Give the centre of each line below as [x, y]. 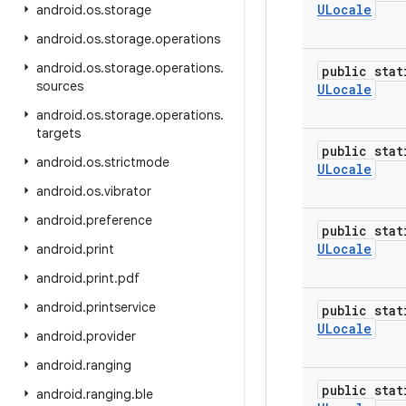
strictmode [137, 162]
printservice [121, 307]
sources [60, 86]
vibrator [128, 191]
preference [119, 220]
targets [58, 133]
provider [111, 336]
